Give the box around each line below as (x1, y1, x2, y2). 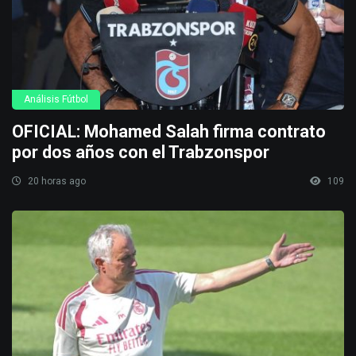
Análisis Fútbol (24, 94, 88, 106)
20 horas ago (25, 176, 86, 188)
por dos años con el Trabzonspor (12, 142, 269, 163)
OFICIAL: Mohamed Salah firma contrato (12, 122, 326, 142)
